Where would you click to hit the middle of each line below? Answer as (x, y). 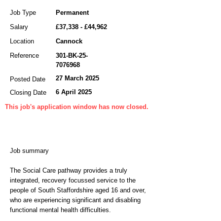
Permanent (72, 13)
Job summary (29, 151)
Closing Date (28, 92)
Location (22, 41)
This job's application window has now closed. (77, 107)
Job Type (23, 13)
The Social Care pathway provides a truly (69, 170)
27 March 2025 (77, 78)
